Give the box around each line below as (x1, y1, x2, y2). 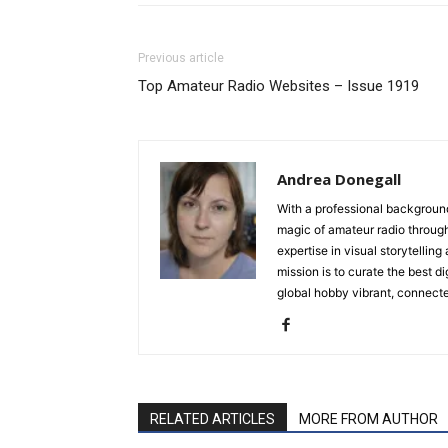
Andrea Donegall (277, 169, 401, 189)
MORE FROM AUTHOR (299, 411, 438, 427)
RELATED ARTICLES (150, 411, 275, 427)
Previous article (138, 51, 224, 65)
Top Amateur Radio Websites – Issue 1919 (138, 77, 419, 95)
